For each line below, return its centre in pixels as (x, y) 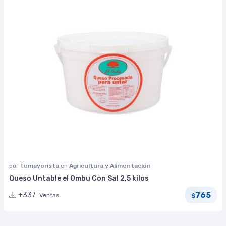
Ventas (49, 195)
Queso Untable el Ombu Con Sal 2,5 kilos (79, 179)
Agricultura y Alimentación (110, 166)
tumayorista (40, 166)
